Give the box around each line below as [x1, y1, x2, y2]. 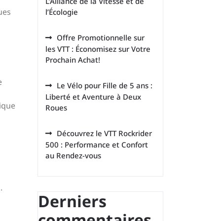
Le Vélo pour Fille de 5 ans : [57, 80, 152, 90]
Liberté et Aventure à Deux [45, 92, 141, 102]
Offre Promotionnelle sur [57, 33, 145, 42]
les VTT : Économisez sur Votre [45, 44, 150, 54]
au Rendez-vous [45, 150, 101, 160]
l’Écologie [45, 7, 78, 17]
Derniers [38, 190, 107, 212]
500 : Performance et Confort [45, 140, 148, 149]
